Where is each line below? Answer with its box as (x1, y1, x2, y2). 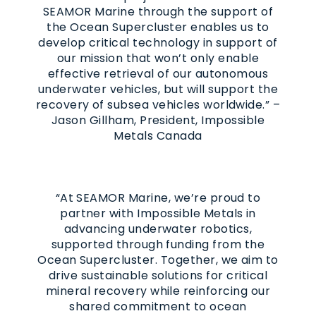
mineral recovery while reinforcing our (45, 282, 271, 299)
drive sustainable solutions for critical (48, 267, 268, 284)
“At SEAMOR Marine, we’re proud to (55, 189, 261, 206)
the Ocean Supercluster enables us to (47, 18, 269, 35)
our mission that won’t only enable (56, 49, 260, 66)
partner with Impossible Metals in (60, 205, 256, 221)
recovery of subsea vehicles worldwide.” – (35, 96, 281, 113)
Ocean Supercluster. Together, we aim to (37, 251, 279, 268)
